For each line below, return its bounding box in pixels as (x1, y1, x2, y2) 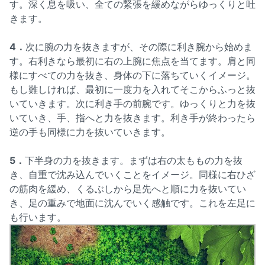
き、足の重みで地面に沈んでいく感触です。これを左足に (9, 197, 256, 209)
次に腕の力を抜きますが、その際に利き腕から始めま (25, 41, 253, 53)
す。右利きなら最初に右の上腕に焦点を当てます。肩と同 (9, 55, 256, 67)
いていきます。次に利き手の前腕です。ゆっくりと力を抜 (9, 98, 256, 110)
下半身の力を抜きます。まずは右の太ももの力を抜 (25, 154, 243, 167)
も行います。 (9, 211, 66, 224)
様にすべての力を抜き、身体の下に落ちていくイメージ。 (9, 69, 256, 82)
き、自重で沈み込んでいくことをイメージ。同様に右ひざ (9, 169, 256, 181)
